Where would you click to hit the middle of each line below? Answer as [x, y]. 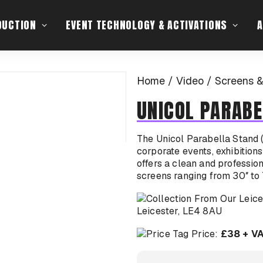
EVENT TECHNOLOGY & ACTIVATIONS [147, 25]
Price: [205, 234]
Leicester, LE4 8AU [179, 211]
